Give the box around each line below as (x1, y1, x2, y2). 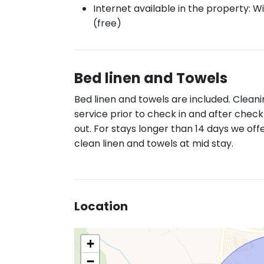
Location (74, 198, 128, 214)
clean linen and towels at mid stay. (74, 137, 233, 150)
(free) (93, 16, 121, 30)
